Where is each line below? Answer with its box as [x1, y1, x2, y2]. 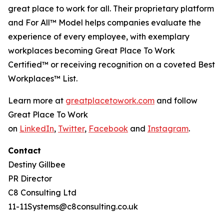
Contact [8, 145, 41, 155]
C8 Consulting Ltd [8, 187, 76, 197]
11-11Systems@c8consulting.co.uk [8, 201, 138, 211]
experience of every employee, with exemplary [8, 31, 189, 41]
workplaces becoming [8, 45, 95, 55]
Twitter [58, 123, 84, 133]
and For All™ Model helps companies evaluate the [8, 17, 201, 27]
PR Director [8, 173, 52, 183]
